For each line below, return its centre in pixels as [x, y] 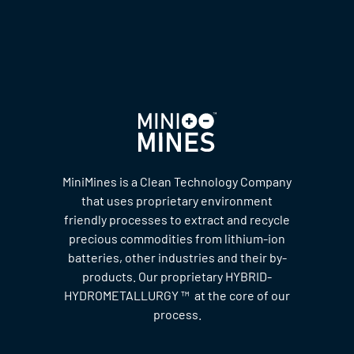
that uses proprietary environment [177, 201]
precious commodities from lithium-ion [177, 239]
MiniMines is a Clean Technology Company [177, 182]
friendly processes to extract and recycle [177, 220]
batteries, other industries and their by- [177, 258]
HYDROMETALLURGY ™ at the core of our [177, 296]
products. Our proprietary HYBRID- [177, 277]
